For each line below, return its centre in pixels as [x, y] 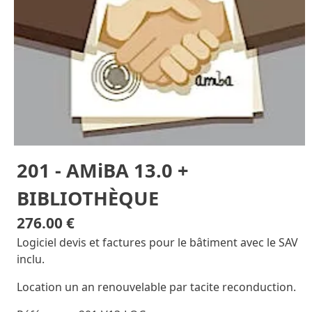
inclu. [31, 259]
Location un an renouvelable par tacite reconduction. [156, 287]
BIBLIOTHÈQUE [88, 198]
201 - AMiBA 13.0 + [103, 170]
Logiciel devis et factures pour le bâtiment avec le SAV [157, 242]
